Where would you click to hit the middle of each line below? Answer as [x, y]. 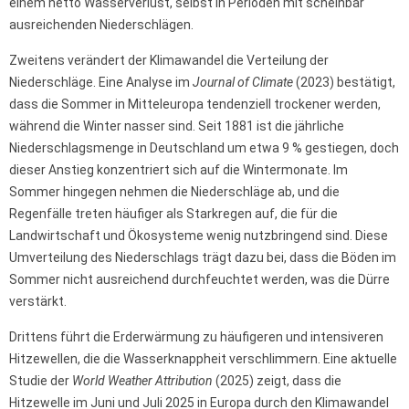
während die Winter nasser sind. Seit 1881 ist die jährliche [177, 126]
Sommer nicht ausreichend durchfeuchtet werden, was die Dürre [199, 280]
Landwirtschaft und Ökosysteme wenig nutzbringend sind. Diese [199, 236]
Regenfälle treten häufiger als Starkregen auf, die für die [173, 214]
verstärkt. [38, 302]
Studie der [41, 381]
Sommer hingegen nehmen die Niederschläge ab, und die [174, 192]
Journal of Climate [243, 83]
